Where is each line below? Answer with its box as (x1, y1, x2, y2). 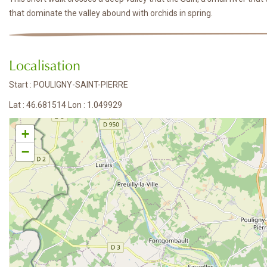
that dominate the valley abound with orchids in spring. (9, 8, 213, 18)
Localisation (9, 60, 80, 67)
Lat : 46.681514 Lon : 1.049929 (9, 100, 122, 110)
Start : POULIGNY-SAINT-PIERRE (9, 80, 128, 90)
